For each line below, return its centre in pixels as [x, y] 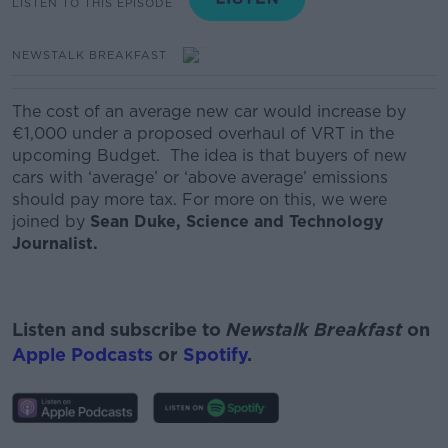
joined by [51, 221]
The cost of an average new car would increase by [209, 111]
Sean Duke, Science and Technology [237, 221]
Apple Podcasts [82, 354]
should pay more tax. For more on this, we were [199, 199]
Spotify [215, 354]
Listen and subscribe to [119, 329]
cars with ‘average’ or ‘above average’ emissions [200, 177]
